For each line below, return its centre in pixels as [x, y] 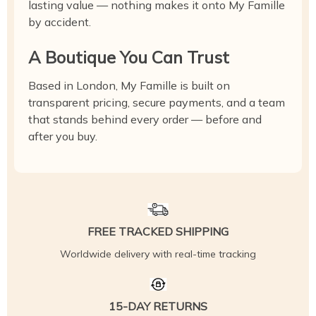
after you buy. [63, 136]
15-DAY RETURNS [158, 306]
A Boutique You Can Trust [129, 57]
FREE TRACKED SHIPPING [158, 231]
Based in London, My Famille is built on [129, 85]
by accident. [60, 22]
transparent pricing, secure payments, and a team [157, 102]
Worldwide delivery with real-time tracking [158, 254]
